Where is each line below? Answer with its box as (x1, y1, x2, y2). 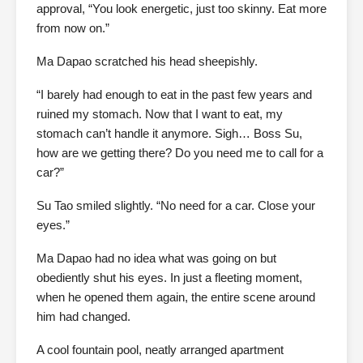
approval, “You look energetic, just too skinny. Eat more (36, 2, 327, 16)
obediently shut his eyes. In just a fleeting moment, (36, 271, 302, 285)
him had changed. (36, 310, 130, 324)
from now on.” (36, 21, 109, 36)
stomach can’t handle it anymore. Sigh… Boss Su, (36, 126, 302, 141)
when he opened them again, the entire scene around (36, 290, 315, 305)
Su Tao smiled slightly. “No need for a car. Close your (36, 199, 315, 213)
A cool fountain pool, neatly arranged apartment (36, 343, 284, 357)
